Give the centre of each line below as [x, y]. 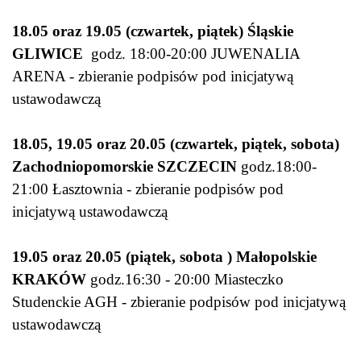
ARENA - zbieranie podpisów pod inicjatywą [153, 77]
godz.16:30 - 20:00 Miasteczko [185, 280]
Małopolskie [276, 257]
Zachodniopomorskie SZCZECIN [124, 167]
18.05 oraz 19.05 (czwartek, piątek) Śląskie [153, 31]
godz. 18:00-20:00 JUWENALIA [195, 54]
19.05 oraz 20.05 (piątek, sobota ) [122, 257]
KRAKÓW [49, 280]
